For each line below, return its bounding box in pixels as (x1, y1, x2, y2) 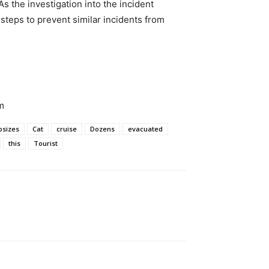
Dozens (90, 124, 115, 133)
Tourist (34, 138, 58, 148)
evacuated (128, 124, 163, 133)
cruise (56, 124, 77, 133)
